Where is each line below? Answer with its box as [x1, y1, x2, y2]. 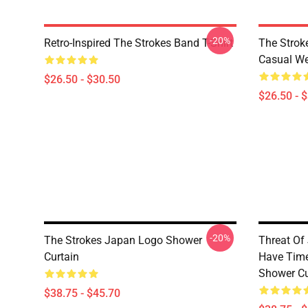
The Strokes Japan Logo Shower [44, 234, 202, 247]
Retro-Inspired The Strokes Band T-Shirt [44, 36, 233, 49]
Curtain [44, 250, 79, 263]
